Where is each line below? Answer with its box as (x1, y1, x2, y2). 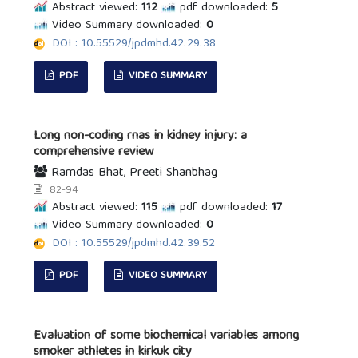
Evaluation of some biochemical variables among (34, 324, 300, 348)
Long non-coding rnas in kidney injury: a (34, 125, 248, 148)
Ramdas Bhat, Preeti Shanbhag (47, 161, 218, 185)
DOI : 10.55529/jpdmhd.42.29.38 (52, 33, 217, 54)
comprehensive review (34, 141, 155, 164)
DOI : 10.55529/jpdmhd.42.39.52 (52, 233, 216, 254)
